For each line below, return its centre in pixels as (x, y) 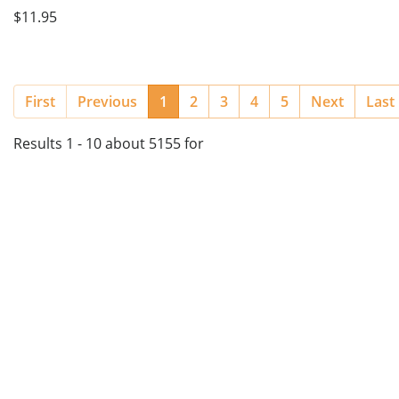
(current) (196, 101)
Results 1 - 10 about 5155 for (109, 144)
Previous (107, 102)
